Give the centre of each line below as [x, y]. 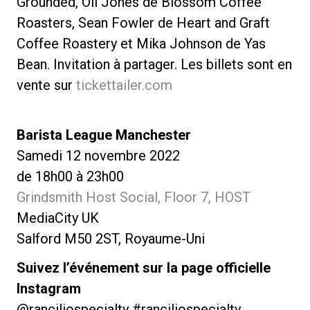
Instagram [49, 288]
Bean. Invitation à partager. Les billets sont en [154, 64]
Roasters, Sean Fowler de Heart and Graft [143, 22]
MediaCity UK [58, 218]
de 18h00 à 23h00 [70, 176]
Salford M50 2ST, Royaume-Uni [111, 238]
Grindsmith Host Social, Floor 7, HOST [134, 197]
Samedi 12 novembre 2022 [98, 155]
